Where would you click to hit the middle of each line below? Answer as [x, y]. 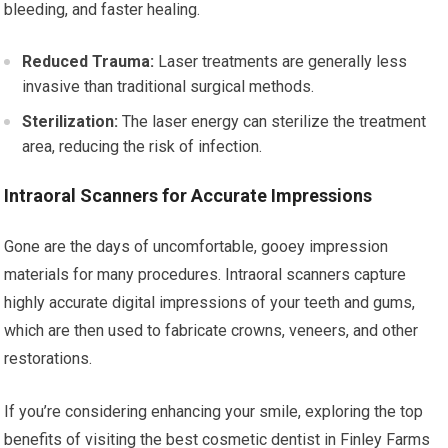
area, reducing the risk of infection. [142, 146]
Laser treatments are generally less [281, 61]
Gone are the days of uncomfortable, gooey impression [196, 246]
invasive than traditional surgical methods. [168, 86]
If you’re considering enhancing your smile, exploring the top [214, 411]
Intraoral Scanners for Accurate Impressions [188, 195]
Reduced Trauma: [88, 61]
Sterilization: [70, 121]
